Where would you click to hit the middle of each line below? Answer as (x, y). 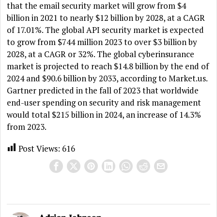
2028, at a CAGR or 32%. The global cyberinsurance (101, 54)
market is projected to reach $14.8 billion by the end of (108, 66)
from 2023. (27, 127)
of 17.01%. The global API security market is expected (106, 30)
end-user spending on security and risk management (104, 103)
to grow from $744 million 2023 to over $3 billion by (102, 42)
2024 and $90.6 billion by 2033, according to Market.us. (107, 78)
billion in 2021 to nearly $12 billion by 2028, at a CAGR (106, 18)
